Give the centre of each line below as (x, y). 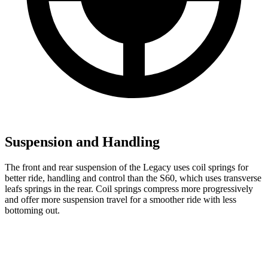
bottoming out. (32, 210)
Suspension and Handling (82, 141)
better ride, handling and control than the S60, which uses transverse (133, 178)
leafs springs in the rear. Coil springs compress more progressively (129, 188)
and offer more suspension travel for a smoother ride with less (121, 199)
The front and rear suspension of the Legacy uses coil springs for (127, 167)
